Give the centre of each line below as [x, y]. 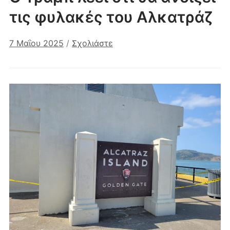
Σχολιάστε [92, 43]
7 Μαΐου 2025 [36, 43]
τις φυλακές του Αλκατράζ [111, 17]
